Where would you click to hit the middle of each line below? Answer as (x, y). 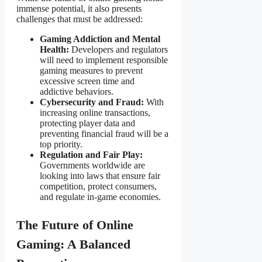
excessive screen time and (87, 81)
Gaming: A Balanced (73, 244)
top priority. (61, 144)
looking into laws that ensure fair (100, 176)
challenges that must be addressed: (80, 19)
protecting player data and (87, 123)
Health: (54, 50)
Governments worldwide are (92, 166)
